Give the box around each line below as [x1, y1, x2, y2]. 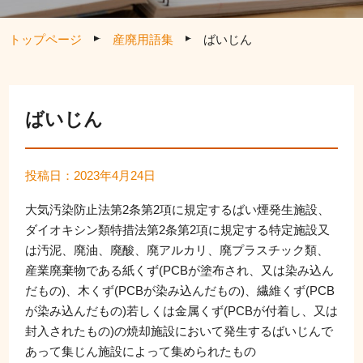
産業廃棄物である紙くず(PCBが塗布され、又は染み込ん [25, 263, 334, 277]
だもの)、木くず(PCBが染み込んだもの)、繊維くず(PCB [25, 283, 335, 297]
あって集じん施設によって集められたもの [25, 344, 256, 358]
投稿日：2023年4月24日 [25, 168, 156, 182]
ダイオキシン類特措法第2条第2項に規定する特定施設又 [25, 222, 330, 237]
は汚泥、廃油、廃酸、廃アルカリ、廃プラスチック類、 [25, 242, 329, 257]
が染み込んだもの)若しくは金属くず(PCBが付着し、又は [25, 303, 338, 318]
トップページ [9, 32, 82, 46]
